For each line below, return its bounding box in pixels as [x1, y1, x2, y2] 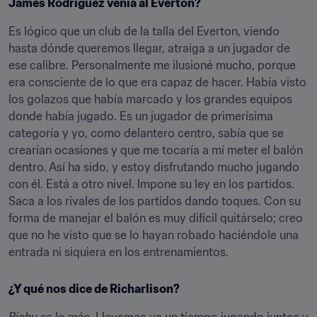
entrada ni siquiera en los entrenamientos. [8, 245, 229, 259]
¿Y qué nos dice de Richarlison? [8, 282, 180, 296]
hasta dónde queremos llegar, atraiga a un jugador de [8, 41, 290, 55]
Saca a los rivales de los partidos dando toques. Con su [8, 194, 301, 208]
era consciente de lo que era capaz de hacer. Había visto [8, 75, 306, 89]
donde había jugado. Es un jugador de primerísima [8, 109, 273, 123]
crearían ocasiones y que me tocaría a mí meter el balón [8, 143, 303, 157]
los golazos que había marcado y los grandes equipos [8, 92, 292, 106]
